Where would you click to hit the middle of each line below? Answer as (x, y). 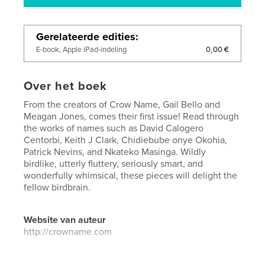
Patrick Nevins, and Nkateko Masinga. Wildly (115, 152)
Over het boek (66, 86)
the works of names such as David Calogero (114, 128)
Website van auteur (65, 220)
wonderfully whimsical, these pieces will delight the (131, 175)
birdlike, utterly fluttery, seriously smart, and (114, 164)
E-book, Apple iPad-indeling (82, 49)
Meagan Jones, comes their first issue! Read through (132, 116)
